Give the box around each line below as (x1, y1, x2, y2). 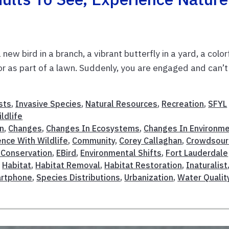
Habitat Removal (35, 160, 101, 171)
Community (72, 135, 116, 146)
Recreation (162, 99, 204, 109)
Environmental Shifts (80, 148, 162, 158)
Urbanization (124, 172, 174, 183)
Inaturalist (186, 160, 228, 171)
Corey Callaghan (119, 135, 182, 146)
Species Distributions (36, 172, 121, 183)
